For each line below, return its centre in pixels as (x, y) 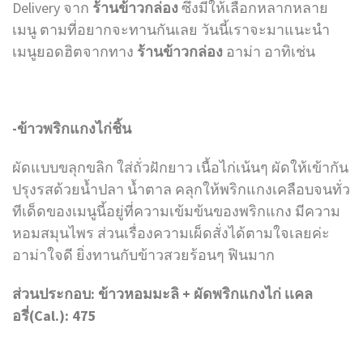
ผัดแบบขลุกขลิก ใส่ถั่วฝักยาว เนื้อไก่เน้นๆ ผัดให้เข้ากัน (180, 167)
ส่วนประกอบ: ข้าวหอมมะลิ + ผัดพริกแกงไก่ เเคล (162, 293)
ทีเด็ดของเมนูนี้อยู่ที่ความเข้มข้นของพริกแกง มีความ (176, 211)
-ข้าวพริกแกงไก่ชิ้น (72, 129)
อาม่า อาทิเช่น (272, 51)
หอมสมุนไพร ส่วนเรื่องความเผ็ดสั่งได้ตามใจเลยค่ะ (171, 233)
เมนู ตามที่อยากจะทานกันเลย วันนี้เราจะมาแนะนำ (171, 29)
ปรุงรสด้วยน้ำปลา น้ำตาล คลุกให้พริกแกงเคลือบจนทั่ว (181, 189)
